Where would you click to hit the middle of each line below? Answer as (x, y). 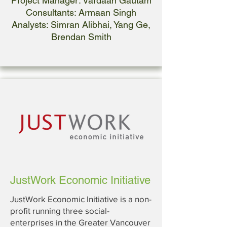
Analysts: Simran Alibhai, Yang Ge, (81, 25)
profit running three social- (60, 211)
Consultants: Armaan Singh (81, 12)
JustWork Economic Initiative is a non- (81, 199)
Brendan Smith (81, 37)
